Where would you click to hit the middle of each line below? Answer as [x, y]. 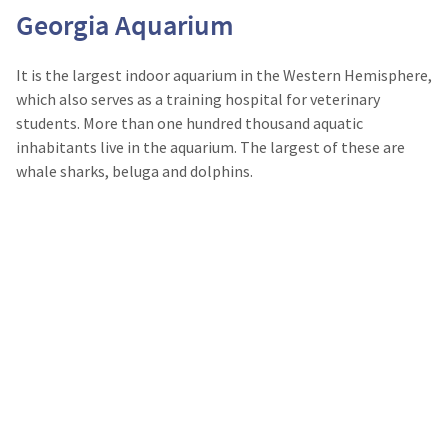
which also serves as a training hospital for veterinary [198, 99]
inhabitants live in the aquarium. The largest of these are [210, 147]
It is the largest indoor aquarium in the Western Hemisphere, [224, 75]
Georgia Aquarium [125, 25]
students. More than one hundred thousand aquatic [189, 123]
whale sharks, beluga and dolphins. [134, 171]
